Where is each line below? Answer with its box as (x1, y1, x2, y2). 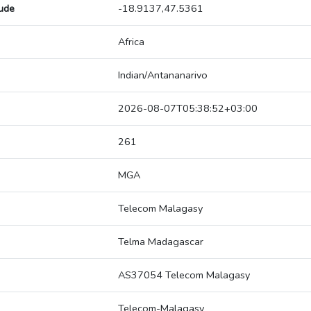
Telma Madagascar (118, 235, 203, 249)
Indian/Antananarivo (118, 68, 208, 83)
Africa (118, 35, 144, 49)
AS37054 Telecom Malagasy (118, 268, 250, 283)
